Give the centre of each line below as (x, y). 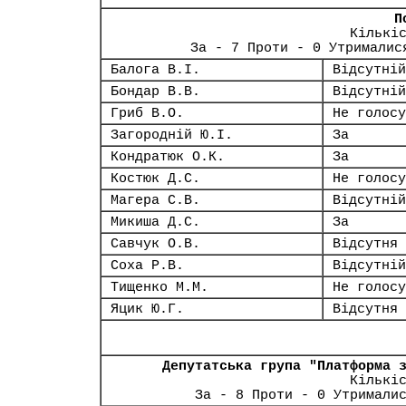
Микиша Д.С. (155, 222)
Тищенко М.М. (159, 287)
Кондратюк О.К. (168, 157)
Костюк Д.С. (155, 179)
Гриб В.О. (147, 113)
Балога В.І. (155, 70)
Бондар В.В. (155, 92)
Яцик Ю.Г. (147, 309)
